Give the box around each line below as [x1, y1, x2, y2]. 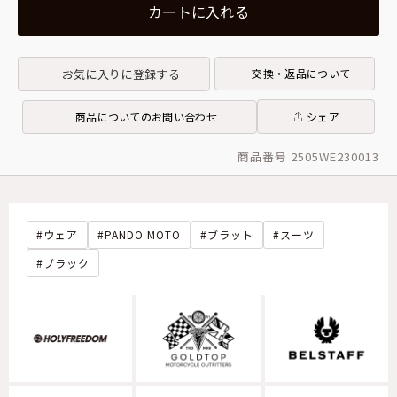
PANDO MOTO [105, 227, 181, 243]
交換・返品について [252, 66, 351, 82]
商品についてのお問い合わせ [74, 108, 217, 124]
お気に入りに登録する [61, 65, 180, 82]
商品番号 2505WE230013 [237, 148, 379, 166]
